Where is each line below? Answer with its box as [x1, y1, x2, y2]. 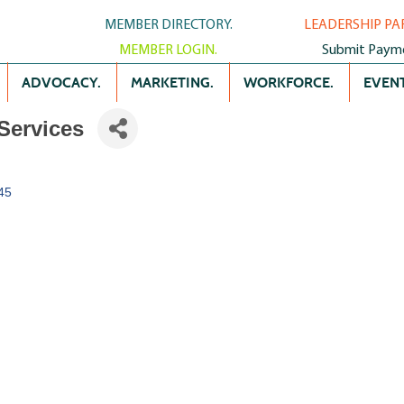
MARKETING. [131, 73, 214, 91]
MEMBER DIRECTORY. [105, 18, 233, 32]
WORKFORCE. [243, 73, 334, 91]
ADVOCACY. [22, 73, 101, 91]
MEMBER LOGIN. [119, 43, 217, 58]
